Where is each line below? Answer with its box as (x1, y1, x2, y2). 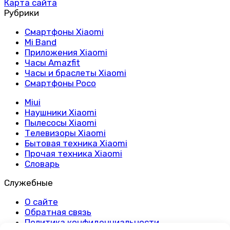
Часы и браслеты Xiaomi (25, 68, 126, 79)
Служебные (4, 178, 53, 188)
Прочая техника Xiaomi (25, 148, 122, 159)
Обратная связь (25, 207, 91, 218)
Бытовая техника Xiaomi (25, 138, 127, 149)
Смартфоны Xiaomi (25, 27, 104, 37)
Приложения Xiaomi (25, 47, 107, 58)
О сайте (25, 197, 58, 207)
